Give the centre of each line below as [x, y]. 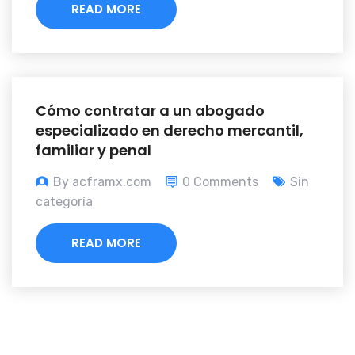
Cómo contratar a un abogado [150, 111]
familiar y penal [94, 151]
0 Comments [220, 182]
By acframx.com [102, 182]
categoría [64, 202]
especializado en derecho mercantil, [170, 131]
